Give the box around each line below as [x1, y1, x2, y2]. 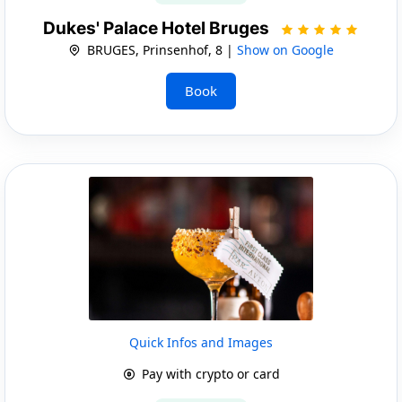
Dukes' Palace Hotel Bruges [43, 17, 273, 39]
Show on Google [237, 40, 334, 58]
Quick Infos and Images [129, 333, 273, 351]
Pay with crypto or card [137, 364, 280, 382]
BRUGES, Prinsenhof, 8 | [83, 40, 237, 58]
